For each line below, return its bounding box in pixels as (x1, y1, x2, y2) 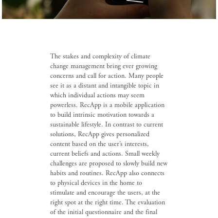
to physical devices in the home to (50, 178, 142, 187)
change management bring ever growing (50, 61, 157, 71)
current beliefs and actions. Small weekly (50, 149, 160, 158)
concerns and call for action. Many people (50, 71, 163, 80)
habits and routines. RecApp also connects (50, 168, 164, 178)
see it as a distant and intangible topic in (50, 81, 159, 90)
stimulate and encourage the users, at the (50, 188, 160, 197)
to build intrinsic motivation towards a (50, 110, 154, 119)
